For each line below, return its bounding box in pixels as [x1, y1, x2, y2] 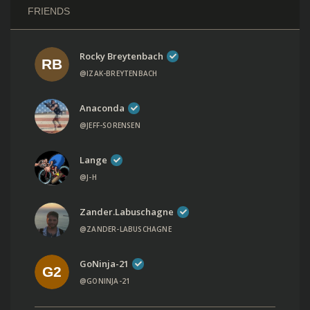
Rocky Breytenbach [80, 49, 163, 62]
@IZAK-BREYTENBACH [80, 68, 158, 78]
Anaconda [80, 101, 125, 114]
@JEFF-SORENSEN [80, 120, 140, 130]
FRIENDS [28, 6, 70, 17]
